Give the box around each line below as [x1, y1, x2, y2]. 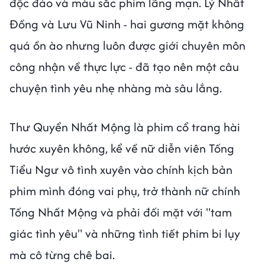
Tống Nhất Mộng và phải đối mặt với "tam [9, 203, 232, 221]
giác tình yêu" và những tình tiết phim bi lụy [9, 224, 240, 242]
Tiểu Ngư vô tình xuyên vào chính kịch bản [9, 160, 232, 178]
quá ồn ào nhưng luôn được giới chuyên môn [9, 36, 245, 54]
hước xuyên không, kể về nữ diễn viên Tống [9, 139, 234, 157]
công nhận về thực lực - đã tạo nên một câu [9, 57, 239, 75]
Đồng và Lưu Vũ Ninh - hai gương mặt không [9, 15, 244, 33]
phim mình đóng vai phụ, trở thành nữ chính [9, 182, 240, 199]
